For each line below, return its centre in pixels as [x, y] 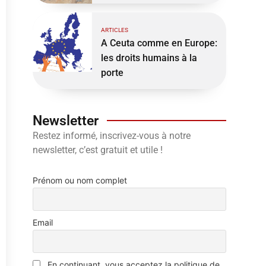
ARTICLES [114, 30]
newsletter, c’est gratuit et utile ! [97, 150]
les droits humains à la [149, 58]
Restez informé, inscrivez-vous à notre [111, 135]
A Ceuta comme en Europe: [159, 43]
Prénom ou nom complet [80, 180]
